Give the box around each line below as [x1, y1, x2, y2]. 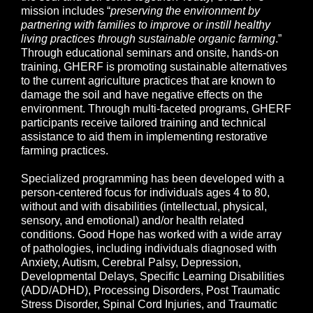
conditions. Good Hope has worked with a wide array [21, 228, 282, 241]
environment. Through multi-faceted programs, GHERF [21, 103, 291, 115]
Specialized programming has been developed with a [21, 173, 284, 185]
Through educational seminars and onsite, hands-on [21, 47, 279, 59]
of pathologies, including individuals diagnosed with [21, 242, 277, 255]
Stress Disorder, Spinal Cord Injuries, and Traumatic [21, 298, 277, 311]
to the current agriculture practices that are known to [21, 75, 275, 87]
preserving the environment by [110, 5, 260, 17]
